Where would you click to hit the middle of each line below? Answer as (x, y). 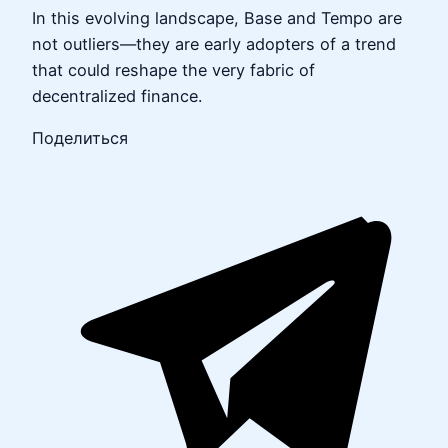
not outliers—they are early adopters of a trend (214, 43)
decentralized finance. (117, 95)
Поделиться (80, 138)
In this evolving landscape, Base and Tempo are (217, 17)
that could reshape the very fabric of (173, 69)
